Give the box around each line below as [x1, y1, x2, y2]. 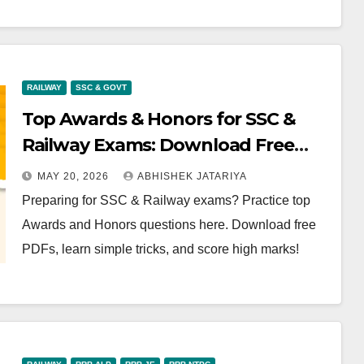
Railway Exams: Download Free [21, 134, 294, 157]
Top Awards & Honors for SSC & [21, 108, 296, 131]
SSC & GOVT [75, 83, 127, 93]
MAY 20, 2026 [37, 171, 112, 183]
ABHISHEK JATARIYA [136, 171, 247, 183]
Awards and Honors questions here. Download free [21, 218, 316, 232]
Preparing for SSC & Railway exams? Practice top [21, 193, 310, 208]
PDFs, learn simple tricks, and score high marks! [21, 242, 299, 257]
